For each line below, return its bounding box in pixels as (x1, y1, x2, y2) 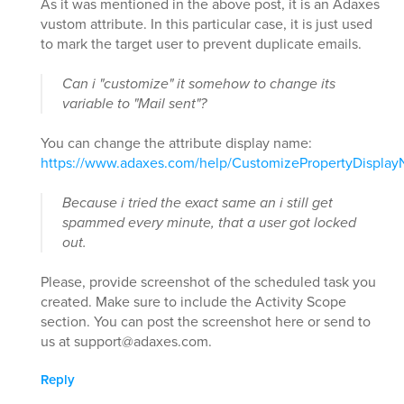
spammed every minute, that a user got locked (62, 212, 356, 234)
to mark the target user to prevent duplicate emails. (41, 33, 362, 55)
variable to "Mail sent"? (62, 93, 207, 115)
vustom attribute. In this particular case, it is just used (41, 14, 372, 35)
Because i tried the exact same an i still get (62, 192, 333, 214)
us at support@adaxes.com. (41, 331, 212, 353)
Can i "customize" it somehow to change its (62, 73, 335, 95)
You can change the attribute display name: (41, 133, 312, 154)
